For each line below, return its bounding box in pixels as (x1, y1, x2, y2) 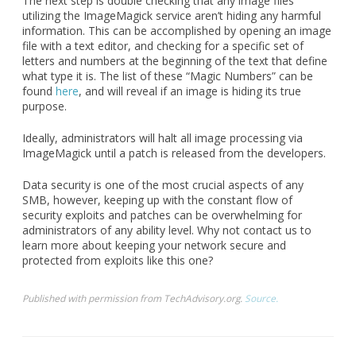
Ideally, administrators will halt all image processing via (22, 130, 303, 145)
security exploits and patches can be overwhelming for (22, 207, 302, 222)
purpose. (22, 98, 67, 114)
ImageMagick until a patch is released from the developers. (22, 145, 326, 161)
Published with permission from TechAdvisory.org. (22, 291, 245, 304)
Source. (245, 291, 278, 304)
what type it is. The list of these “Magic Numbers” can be (22, 68, 313, 83)
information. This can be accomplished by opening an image (22, 22, 331, 38)
